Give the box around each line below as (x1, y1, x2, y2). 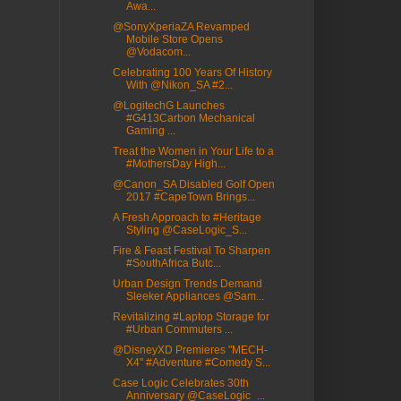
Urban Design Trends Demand (112, 277, 262, 291)
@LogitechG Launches (112, 99, 225, 113)
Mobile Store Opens (125, 33, 223, 47)
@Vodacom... (125, 46, 191, 59)
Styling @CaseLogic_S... (125, 224, 247, 237)
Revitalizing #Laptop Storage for (112, 311, 269, 324)
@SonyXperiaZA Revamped (112, 21, 250, 34)
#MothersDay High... (125, 158, 226, 171)
